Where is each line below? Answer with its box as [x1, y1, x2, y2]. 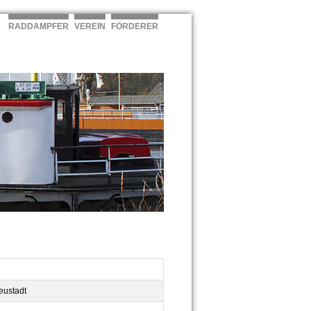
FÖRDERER [111, 22, 158, 31]
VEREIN [74, 22, 106, 31]
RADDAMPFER [8, 22, 69, 31]
